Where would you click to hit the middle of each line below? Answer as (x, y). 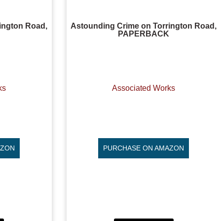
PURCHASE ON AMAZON (144, 148)
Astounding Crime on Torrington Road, (144, 26)
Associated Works (144, 88)
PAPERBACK (144, 34)
